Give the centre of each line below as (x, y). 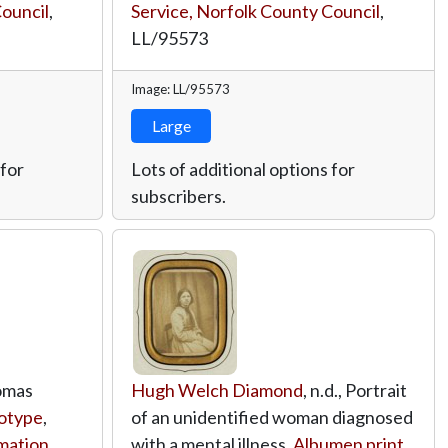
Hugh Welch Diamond (217, 389)
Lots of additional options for (243, 168)
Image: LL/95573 (180, 88)
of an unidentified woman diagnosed (272, 416)
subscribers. (178, 195)
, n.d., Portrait (355, 389)
